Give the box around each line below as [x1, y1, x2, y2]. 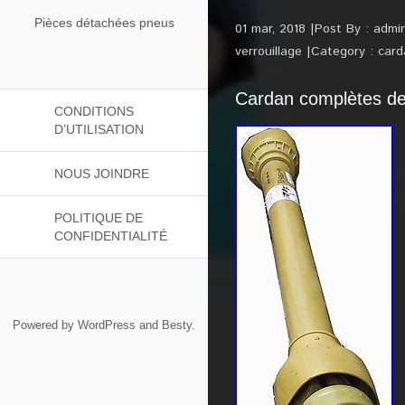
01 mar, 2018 [235, 20, 306, 38]
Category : [311, 42, 378, 61]
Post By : [315, 20, 373, 38]
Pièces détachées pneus [33, 15, 174, 30]
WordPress [78, 318, 136, 332]
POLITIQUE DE [54, 211, 143, 225]
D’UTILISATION [54, 122, 144, 137]
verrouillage [235, 42, 302, 61]
